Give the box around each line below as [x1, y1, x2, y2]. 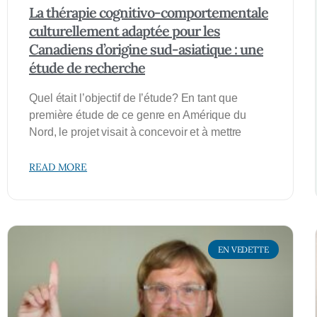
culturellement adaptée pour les [29, 22, 220, 40]
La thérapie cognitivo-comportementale [29, 4, 268, 22]
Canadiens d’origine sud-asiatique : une [29, 40, 263, 59]
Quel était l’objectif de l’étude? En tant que [29, 92, 238, 105]
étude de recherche [29, 59, 145, 77]
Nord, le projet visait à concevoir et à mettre [29, 126, 242, 139]
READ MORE [29, 161, 88, 174]
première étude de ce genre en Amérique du [29, 109, 246, 122]
